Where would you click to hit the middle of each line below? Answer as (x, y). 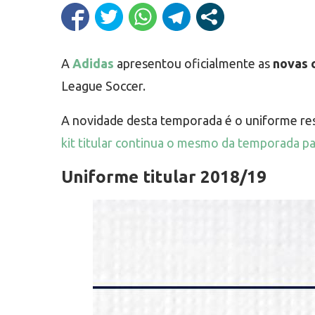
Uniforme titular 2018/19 (164, 177)
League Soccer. (103, 86)
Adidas (93, 63)
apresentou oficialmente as (193, 63)
